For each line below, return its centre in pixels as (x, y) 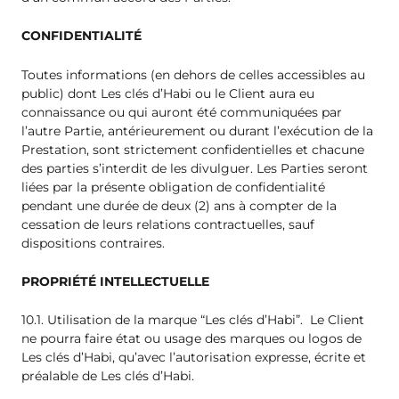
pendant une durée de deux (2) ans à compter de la (179, 205)
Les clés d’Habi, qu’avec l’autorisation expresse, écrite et (194, 358)
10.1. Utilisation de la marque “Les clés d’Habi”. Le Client (193, 320)
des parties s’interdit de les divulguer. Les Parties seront (195, 168)
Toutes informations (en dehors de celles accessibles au (193, 74)
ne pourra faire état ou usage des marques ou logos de (191, 339)
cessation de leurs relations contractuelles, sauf (168, 224)
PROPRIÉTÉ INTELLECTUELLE (117, 281)
